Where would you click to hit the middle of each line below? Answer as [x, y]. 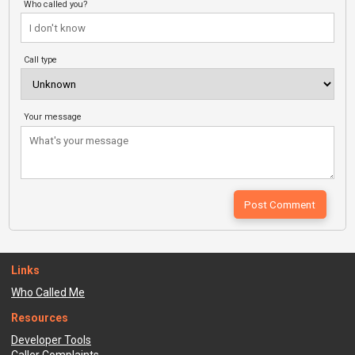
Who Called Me [48, 293]
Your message [53, 117]
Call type [41, 60]
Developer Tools [51, 340]
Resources [40, 318]
